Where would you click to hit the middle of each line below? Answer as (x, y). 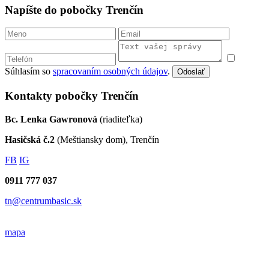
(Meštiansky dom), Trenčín (107, 139)
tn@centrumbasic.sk (43, 201)
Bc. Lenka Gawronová (51, 119)
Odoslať (191, 72)
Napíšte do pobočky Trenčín (74, 10)
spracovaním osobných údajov (110, 71)
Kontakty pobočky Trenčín (72, 96)
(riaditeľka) (120, 119)
